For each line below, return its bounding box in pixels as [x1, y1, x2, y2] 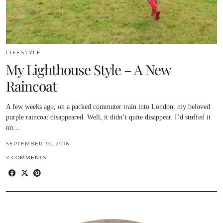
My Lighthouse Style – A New [6, 60, 171, 79]
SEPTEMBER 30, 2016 [6, 140, 69, 147]
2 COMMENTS [6, 154, 46, 161]
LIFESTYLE [6, 49, 41, 56]
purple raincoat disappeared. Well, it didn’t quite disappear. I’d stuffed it [6, 113, 211, 121]
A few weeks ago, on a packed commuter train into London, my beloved [6, 103, 210, 111]
